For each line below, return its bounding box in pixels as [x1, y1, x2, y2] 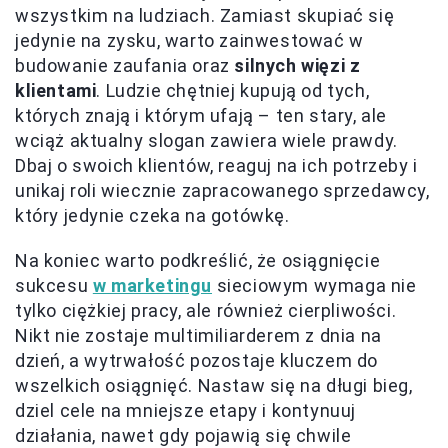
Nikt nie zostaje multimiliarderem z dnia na [15, 324, 382, 346]
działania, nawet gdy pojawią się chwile [15, 424, 352, 446]
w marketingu [92, 274, 213, 296]
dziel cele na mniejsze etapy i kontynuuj [15, 399, 357, 421]
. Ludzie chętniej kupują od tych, [96, 79, 370, 101]
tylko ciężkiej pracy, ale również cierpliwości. [15, 299, 397, 321]
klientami [15, 79, 97, 101]
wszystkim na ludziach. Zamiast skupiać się [15, 4, 395, 26]
